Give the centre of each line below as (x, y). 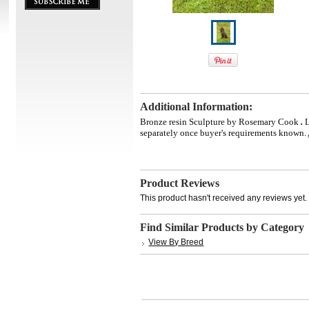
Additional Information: (197, 107)
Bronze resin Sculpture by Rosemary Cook (220, 122)
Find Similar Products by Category (222, 227)
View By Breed (176, 242)
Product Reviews (180, 183)
